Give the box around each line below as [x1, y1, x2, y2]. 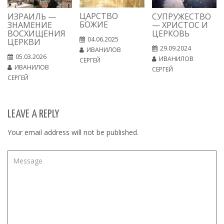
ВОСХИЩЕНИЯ [7, 28, 65, 39]
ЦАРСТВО [79, 10, 118, 22]
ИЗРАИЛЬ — [7, 11, 56, 22]
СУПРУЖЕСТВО [151, 11, 211, 22]
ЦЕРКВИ [7, 36, 40, 48]
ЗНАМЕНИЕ [7, 19, 52, 31]
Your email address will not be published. [7, 127, 138, 137]
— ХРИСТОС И [151, 19, 208, 31]
